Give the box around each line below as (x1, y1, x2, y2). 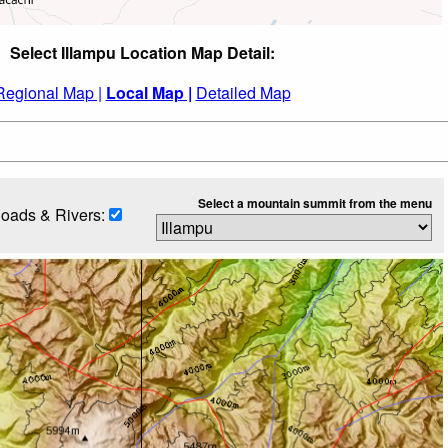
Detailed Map (195, 80, 291, 104)
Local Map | (105, 80, 192, 104)
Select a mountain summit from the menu (197, 193, 432, 212)
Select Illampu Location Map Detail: (9, 40, 275, 64)
